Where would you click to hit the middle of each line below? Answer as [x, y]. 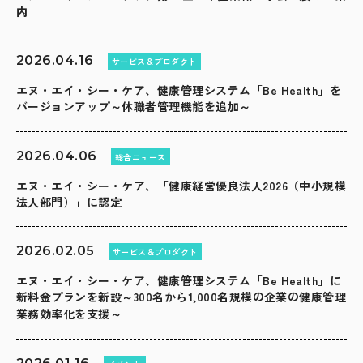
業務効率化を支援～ [69, 314]
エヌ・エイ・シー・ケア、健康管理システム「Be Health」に [179, 281]
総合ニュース [140, 157]
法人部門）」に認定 [69, 202]
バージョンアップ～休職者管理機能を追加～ [134, 107]
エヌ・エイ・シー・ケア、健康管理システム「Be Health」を [179, 90]
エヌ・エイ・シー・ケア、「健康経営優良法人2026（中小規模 [181, 186]
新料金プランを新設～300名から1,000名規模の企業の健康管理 [181, 297]
